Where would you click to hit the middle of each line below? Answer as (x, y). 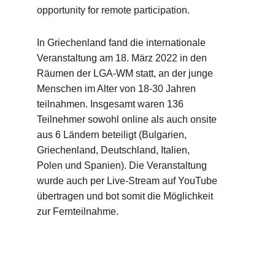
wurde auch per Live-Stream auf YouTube (128, 181)
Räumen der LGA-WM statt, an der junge (126, 73)
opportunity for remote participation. (113, 10)
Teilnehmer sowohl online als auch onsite (128, 119)
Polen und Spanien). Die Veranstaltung (123, 165)
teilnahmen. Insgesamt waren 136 (111, 104)
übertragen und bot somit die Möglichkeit (126, 196)
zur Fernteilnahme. (78, 211)
